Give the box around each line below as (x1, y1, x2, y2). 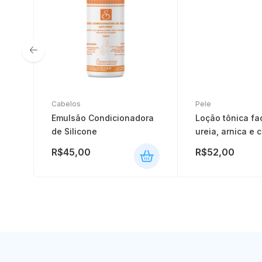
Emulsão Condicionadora (51, 113, 154, 123)
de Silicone (51, 126, 97, 137)
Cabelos (51, 99, 81, 109)
